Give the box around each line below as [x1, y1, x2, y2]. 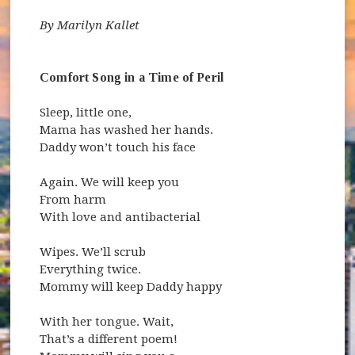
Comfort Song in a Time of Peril [40, 70, 224, 84]
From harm [40, 192, 107, 207]
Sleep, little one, [40, 105, 132, 120]
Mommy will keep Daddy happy [40, 279, 223, 294]
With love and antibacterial [40, 209, 201, 224]
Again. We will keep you [40, 174, 180, 189]
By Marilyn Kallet [40, 17, 140, 32]
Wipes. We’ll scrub [40, 244, 147, 259]
